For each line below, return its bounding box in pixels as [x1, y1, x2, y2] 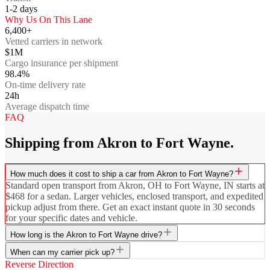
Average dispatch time [5, 101, 89, 111]
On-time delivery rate [5, 79, 86, 90]
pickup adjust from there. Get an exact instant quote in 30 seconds [5, 201, 255, 212]
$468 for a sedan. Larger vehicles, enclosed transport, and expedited [5, 190, 263, 201]
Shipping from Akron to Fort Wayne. [5, 134, 234, 151]
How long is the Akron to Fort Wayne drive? [10, 230, 162, 239]
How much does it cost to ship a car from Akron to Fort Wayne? [10, 169, 233, 178]
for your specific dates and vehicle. [5, 212, 137, 223]
